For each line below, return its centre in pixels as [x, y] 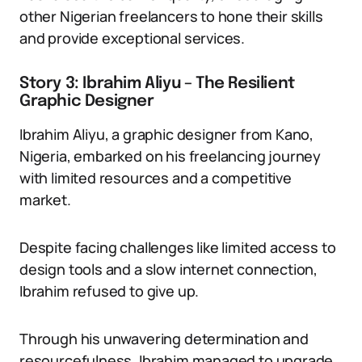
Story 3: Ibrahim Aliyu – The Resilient [157, 84]
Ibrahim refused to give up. [109, 291]
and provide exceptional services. [133, 38]
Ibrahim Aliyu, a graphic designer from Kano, [167, 134]
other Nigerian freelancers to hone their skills [171, 16]
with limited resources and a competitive [156, 178]
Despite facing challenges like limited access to [178, 247]
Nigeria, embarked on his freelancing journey [170, 156]
